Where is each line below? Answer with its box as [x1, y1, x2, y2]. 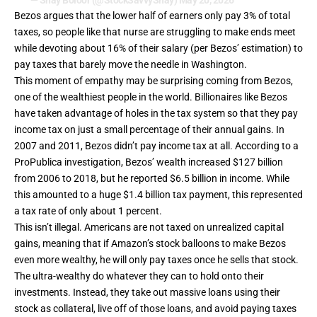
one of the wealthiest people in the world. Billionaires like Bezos [14, 91, 287, 103]
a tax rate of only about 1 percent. [14, 205, 162, 217]
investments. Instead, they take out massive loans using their [14, 287, 280, 299]
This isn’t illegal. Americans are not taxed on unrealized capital [14, 221, 284, 234]
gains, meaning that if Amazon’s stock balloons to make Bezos [14, 238, 286, 250]
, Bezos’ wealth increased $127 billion [121, 156, 283, 168]
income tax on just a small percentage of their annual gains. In [14, 124, 284, 136]
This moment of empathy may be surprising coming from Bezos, [14, 75, 293, 87]
